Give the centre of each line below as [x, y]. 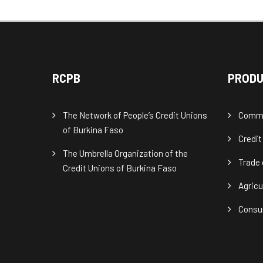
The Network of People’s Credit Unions [135, 115]
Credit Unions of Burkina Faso [120, 168]
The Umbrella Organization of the [126, 154]
